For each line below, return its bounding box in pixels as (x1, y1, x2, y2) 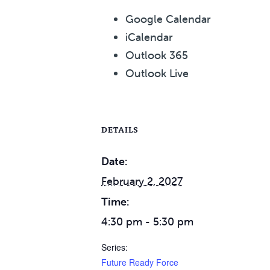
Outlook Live (125, 66, 189, 81)
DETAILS (101, 124, 139, 136)
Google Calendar (125, 12, 210, 27)
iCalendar (125, 30, 172, 45)
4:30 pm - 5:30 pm (101, 215, 193, 229)
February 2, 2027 (101, 174, 183, 189)
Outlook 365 (125, 48, 188, 63)
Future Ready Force (101, 256, 178, 269)
